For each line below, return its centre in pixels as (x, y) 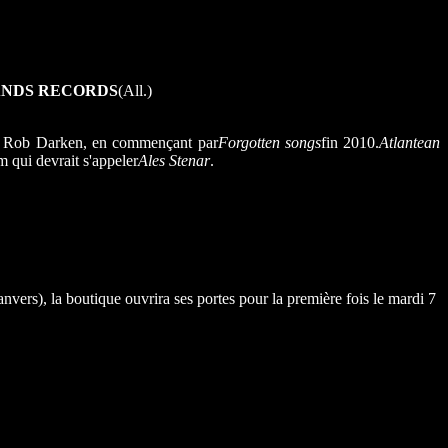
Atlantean (410, 143)
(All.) (135, 91)
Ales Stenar (174, 161)
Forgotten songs (269, 143)
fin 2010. (350, 143)
